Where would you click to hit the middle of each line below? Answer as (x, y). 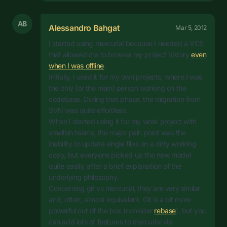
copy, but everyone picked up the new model (120, 155)
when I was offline (76, 66)
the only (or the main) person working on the (118, 88)
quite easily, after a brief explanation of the (115, 166)
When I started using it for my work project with (123, 122)
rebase (165, 211)
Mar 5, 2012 (191, 28)
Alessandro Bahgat (84, 28)
